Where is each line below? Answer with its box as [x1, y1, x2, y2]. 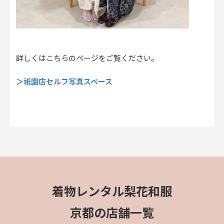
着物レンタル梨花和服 [52, 182, 172, 201]
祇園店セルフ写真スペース [23, 75, 112, 86]
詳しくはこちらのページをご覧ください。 [16, 52, 158, 64]
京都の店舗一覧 [70, 204, 154, 222]
